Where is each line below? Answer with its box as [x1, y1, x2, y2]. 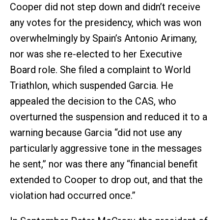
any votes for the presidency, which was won [10, 16, 201, 28]
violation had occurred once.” [10, 189, 136, 201]
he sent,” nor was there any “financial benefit [10, 158, 198, 170]
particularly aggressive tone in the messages [10, 142, 202, 154]
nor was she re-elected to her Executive [10, 48, 182, 60]
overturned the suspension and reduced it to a [10, 110, 207, 123]
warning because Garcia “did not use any [10, 126, 182, 138]
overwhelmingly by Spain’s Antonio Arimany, [10, 32, 197, 44]
